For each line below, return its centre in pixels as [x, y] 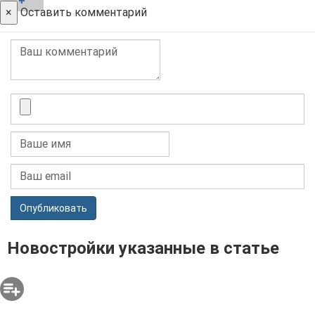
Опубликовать [53, 208]
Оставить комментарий [82, 12]
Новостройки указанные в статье [143, 249]
